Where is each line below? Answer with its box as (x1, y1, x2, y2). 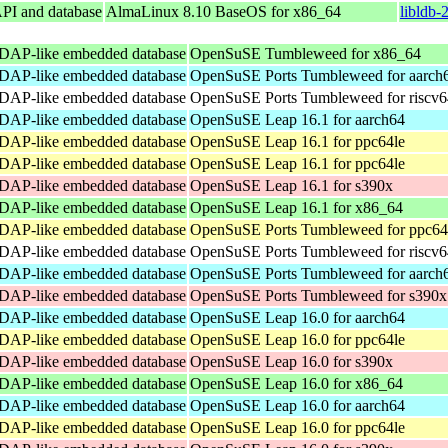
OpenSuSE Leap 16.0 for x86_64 (190, 374, 403, 392)
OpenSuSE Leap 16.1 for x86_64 (190, 198, 403, 216)
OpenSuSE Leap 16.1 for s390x (190, 176, 393, 194)
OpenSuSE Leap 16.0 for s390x (190, 352, 393, 370)
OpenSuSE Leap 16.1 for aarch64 (190, 110, 405, 128)
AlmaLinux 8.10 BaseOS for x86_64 (106, 2, 341, 20)
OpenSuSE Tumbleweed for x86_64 (190, 44, 421, 62)
